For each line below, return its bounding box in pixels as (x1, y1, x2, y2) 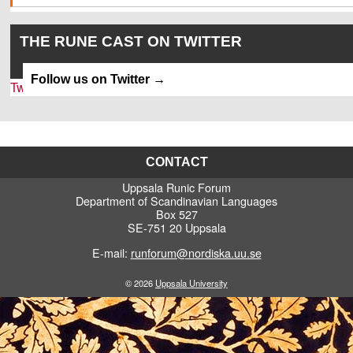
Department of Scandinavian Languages (76, 192, 277, 210)
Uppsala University (154, 277, 228, 290)
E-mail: (91, 243, 131, 261)
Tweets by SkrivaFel (10, 77, 124, 96)
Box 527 (155, 206, 198, 223)
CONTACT (145, 154, 208, 169)
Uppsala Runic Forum (122, 179, 231, 196)
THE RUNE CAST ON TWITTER (19, 33, 242, 50)
